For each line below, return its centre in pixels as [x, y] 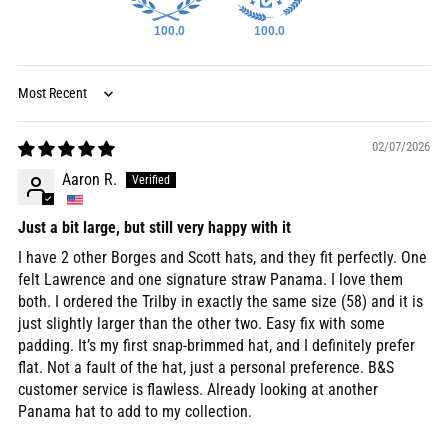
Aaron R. [89, 180]
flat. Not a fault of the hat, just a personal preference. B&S [206, 368]
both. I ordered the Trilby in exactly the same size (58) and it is [220, 302]
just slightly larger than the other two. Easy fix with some [201, 324]
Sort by [39, 103]
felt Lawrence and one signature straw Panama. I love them [210, 280]
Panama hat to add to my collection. [135, 412]
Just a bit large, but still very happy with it [154, 228]
